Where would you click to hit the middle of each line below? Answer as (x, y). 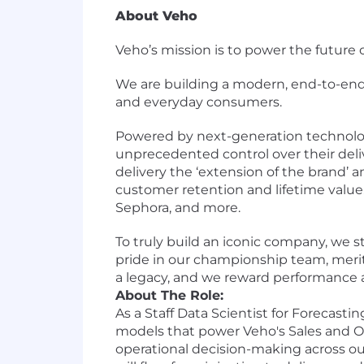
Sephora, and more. (178, 208)
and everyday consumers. (202, 102)
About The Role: (169, 295)
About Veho (156, 16)
